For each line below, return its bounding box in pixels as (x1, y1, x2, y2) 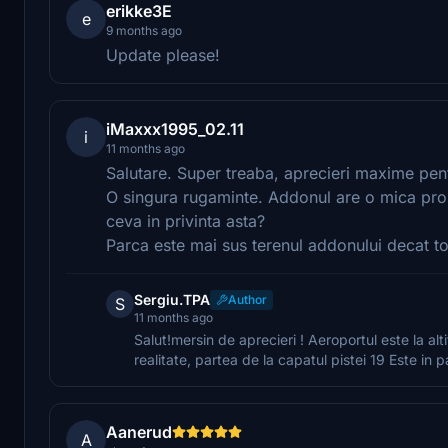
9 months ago (106, 22, 182, 38)
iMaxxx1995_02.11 (106, 118, 244, 139)
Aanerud (106, 421, 172, 442)
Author (228, 291, 267, 307)
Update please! (106, 44, 220, 65)
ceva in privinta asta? (106, 210, 265, 231)
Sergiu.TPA (134, 290, 210, 308)
